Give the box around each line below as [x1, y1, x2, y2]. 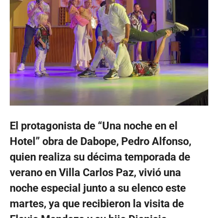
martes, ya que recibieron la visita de [10, 197, 184, 210]
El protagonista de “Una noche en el [10, 119, 178, 132]
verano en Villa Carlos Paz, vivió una [10, 166, 181, 179]
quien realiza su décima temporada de [10, 150, 190, 163]
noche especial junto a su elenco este [10, 182, 186, 194]
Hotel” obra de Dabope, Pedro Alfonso [10, 135, 189, 147]
